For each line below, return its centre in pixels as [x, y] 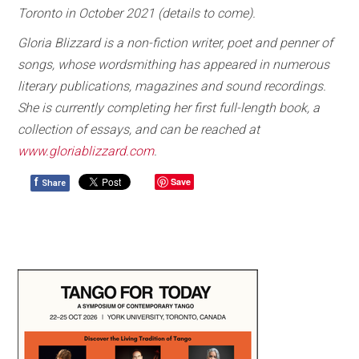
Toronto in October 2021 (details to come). [137, 13]
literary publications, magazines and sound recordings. [172, 86]
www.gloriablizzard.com [86, 151]
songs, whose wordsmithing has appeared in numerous [174, 64]
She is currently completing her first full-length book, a [169, 107]
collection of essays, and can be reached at [139, 129]
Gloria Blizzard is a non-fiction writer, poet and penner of [175, 42]
